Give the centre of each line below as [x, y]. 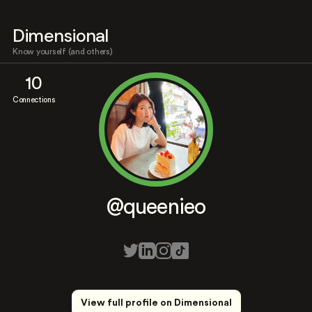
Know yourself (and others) [63, 52]
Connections [34, 100]
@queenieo [156, 207]
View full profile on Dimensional [156, 303]
